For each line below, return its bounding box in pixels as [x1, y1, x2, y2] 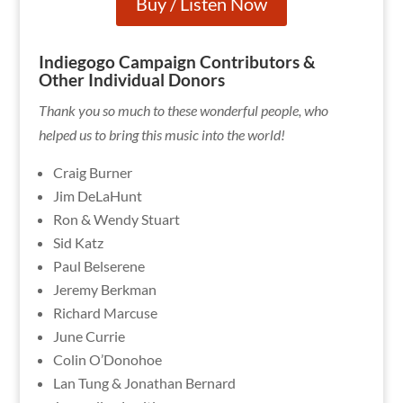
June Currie [52, 327, 125, 345]
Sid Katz [52, 233, 103, 251]
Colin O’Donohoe [52, 350, 162, 368]
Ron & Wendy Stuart [52, 210, 180, 228]
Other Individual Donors [38, 68, 225, 90]
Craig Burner [52, 163, 132, 181]
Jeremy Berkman [52, 280, 157, 298]
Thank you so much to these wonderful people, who [38, 101, 328, 119]
